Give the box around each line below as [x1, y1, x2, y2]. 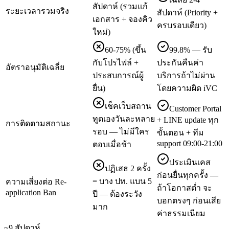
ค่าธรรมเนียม [157, 209, 205, 218]
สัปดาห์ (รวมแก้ [93, 2, 148, 11]
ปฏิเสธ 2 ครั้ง [105, 164, 151, 173]
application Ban [6, 188, 56, 197]
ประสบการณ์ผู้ [93, 71, 144, 80]
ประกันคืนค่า [157, 58, 203, 67]
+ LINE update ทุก [157, 115, 219, 124]
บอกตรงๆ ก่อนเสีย [157, 196, 221, 205]
